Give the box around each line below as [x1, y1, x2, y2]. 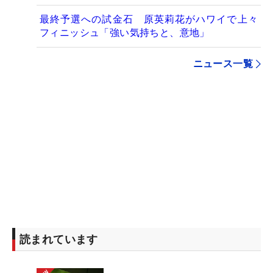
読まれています [19, 233, 98, 246]
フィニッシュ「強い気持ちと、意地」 [40, 27, 210, 39]
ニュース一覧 [193, 58, 253, 70]
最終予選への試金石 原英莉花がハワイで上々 [40, 13, 258, 26]
